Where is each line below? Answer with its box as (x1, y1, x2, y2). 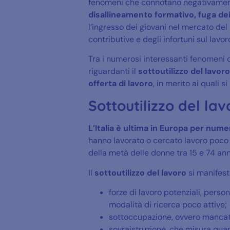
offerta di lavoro (88, 78, 153, 89)
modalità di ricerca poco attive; (109, 199, 227, 210)
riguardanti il (88, 66, 138, 77)
